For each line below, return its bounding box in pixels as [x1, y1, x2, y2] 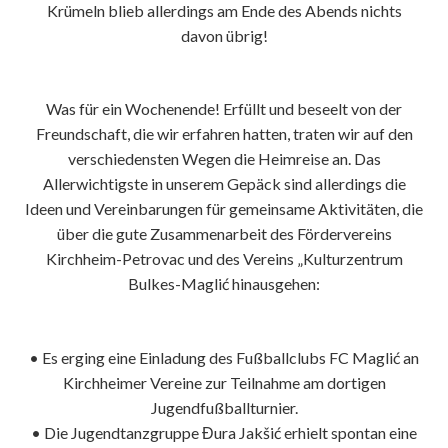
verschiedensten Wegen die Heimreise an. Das [67, 149, 381, 169]
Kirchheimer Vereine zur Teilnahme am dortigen [62, 373, 386, 393]
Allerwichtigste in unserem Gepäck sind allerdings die [42, 174, 406, 194]
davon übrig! [180, 26, 268, 46]
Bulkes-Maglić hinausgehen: [128, 274, 320, 294]
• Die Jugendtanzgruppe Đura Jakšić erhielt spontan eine [31, 423, 417, 443]
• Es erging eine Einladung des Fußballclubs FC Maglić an [29, 348, 419, 368]
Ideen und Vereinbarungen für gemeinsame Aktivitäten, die [25, 199, 423, 219]
